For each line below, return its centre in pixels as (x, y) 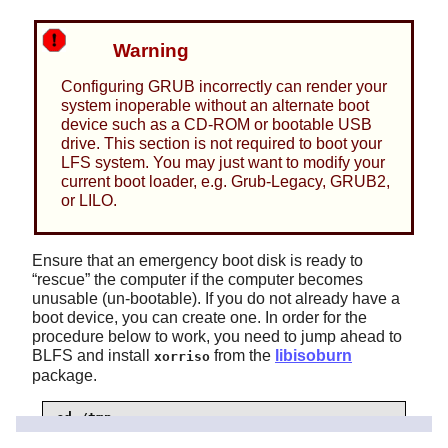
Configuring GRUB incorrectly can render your (223, 86)
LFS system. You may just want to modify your (222, 162)
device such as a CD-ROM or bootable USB (216, 124)
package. (64, 375)
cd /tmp (84, 418)
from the (242, 355)
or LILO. (88, 200)
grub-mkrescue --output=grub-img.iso (196, 437)
